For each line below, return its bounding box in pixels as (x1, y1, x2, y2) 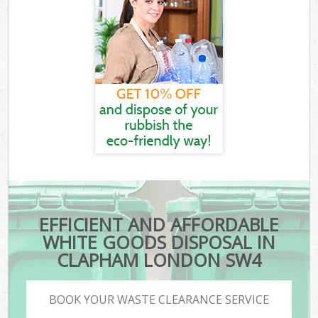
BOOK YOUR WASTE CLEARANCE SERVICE (49, 291, 269, 307)
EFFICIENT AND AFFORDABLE (38, 212, 279, 237)
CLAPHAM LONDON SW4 (56, 248, 261, 273)
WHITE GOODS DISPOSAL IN (42, 230, 275, 255)
